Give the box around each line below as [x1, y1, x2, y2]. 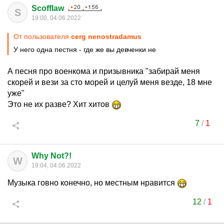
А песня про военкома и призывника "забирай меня [7, 67, 200, 75]
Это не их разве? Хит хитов [7, 100, 111, 108]
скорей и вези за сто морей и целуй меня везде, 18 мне [7, 78, 212, 86]
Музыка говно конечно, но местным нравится [7, 178, 177, 187]
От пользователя [13, 32, 71, 40]
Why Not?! [31, 151, 71, 160]
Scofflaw [31, 4, 64, 12]
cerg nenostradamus [71, 32, 141, 40]
